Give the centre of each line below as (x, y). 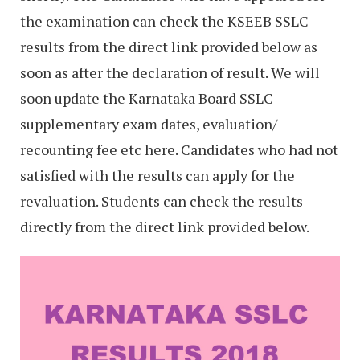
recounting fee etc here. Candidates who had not (179, 149)
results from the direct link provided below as (169, 46)
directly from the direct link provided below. (165, 226)
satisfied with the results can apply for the (157, 175)
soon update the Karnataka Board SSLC (147, 98)
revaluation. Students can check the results (162, 200)
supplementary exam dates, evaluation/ (149, 123)
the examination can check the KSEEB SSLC (164, 20)
